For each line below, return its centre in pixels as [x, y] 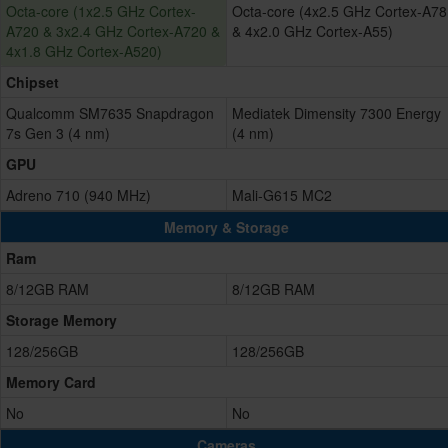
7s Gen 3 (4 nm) [58, 133]
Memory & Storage [226, 227]
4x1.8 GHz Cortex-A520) [84, 51]
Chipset [32, 82]
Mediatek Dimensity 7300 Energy [336, 113]
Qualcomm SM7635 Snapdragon [110, 113]
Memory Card [51, 382]
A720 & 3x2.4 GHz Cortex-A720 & [113, 31]
